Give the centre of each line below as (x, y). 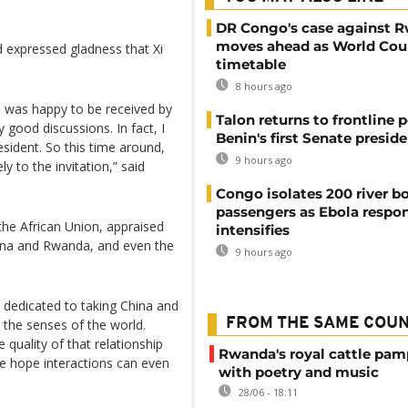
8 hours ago (263, 86)
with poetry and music (299, 372)
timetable (251, 64)
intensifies (253, 230)
